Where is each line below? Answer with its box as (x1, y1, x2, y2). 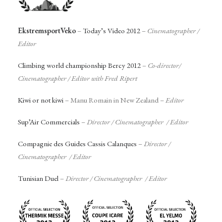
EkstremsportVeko (18, 25, 76, 35)
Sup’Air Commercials (18, 116, 80, 126)
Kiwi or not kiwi (18, 95, 63, 105)
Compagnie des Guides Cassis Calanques (18, 138, 137, 148)
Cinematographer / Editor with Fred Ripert (18, 73, 137, 83)
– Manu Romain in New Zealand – (63, 95, 166, 105)
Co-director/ (148, 60, 181, 70)
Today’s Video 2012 (83, 25, 140, 35)
